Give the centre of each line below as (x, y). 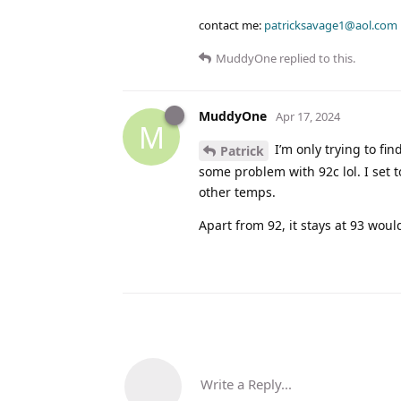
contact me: (231, 26)
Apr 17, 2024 (308, 117)
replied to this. (316, 59)
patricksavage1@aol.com (331, 26)
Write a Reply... (246, 384)
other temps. (237, 192)
